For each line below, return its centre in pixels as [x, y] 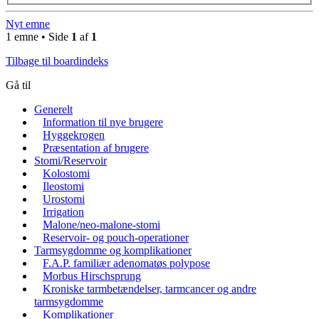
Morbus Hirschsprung [92, 276]
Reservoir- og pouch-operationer [116, 238]
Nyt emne [28, 24]
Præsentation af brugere [96, 148]
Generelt [53, 110]
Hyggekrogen [74, 135]
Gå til [18, 85]
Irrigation [63, 212]
